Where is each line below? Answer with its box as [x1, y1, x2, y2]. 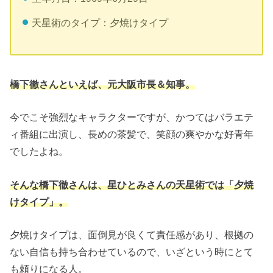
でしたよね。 [10, 146, 69, 157]
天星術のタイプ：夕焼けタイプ [31, 17, 168, 29]
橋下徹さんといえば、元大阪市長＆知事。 [10, 78, 196, 90]
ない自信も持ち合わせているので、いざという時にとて [10, 246, 254, 257]
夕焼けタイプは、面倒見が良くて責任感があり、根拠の [10, 229, 254, 240]
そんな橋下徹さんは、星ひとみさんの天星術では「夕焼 [10, 179, 254, 190]
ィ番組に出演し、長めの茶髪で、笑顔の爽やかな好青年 [10, 129, 254, 140]
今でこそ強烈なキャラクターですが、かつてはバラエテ [10, 112, 254, 123]
